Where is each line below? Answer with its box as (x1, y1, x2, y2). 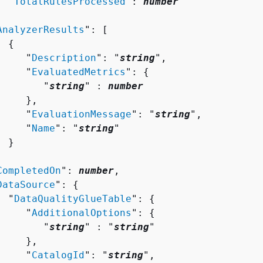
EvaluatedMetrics (32, 66, 126, 77)
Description (32, 52, 96, 63)
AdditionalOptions (32, 207, 131, 218)
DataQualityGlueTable (14, 193, 131, 204)
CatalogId (32, 249, 85, 261)
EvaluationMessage (32, 108, 131, 120)
